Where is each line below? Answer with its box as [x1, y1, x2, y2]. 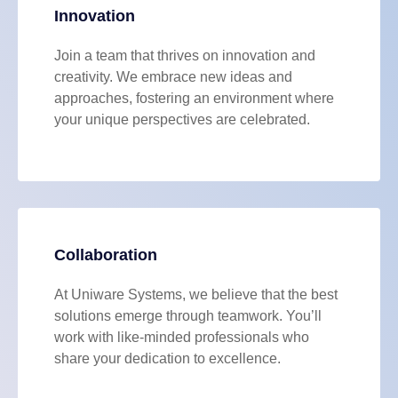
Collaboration [53, 245, 157, 264]
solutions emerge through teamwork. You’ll [53, 307, 322, 323]
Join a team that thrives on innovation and [53, 48, 315, 64]
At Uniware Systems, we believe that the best [53, 286, 338, 302]
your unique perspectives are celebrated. [53, 112, 310, 128]
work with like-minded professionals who [53, 329, 309, 345]
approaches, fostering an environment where [53, 91, 334, 107]
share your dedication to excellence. [53, 350, 281, 366]
